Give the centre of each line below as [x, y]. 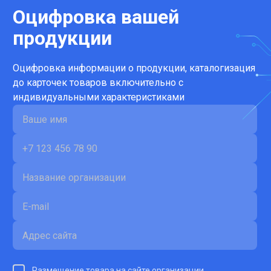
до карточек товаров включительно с [98, 83]
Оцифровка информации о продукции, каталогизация [134, 68]
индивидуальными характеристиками [99, 97]
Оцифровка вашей [96, 17]
